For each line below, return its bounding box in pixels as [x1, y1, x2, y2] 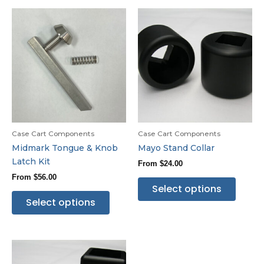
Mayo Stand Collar [138, 143, 214, 154]
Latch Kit [12, 156, 50, 167]
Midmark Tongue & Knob [12, 143, 118, 154]
